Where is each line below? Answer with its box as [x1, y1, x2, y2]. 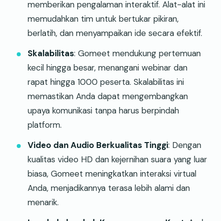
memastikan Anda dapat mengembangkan [28, 90, 188, 102]
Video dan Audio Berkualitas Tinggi [28, 139, 168, 150]
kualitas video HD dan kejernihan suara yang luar [28, 153, 207, 165]
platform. [28, 119, 62, 130]
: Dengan [168, 139, 201, 150]
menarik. [28, 196, 59, 208]
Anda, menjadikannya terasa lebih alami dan [28, 182, 190, 193]
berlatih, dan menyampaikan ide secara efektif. [28, 27, 202, 38]
